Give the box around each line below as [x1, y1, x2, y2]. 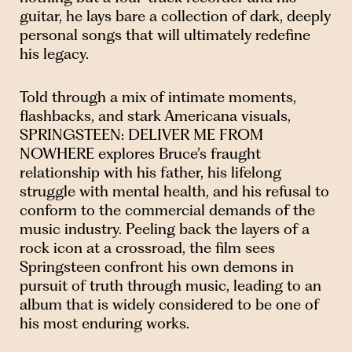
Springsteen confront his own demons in [20, 258, 294, 277]
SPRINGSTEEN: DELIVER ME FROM [20, 126, 263, 145]
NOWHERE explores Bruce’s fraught [20, 145, 261, 163]
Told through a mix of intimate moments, [20, 88, 296, 107]
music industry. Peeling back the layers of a [20, 220, 310, 239]
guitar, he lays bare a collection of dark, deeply [20, 6, 331, 25]
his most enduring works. [20, 314, 189, 333]
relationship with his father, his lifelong [20, 163, 281, 182]
